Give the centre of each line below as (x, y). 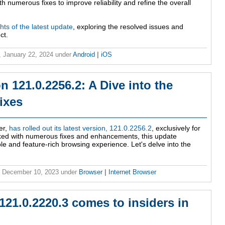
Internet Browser (132, 172)
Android (85, 55)
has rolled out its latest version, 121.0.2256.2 (80, 128)
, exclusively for (176, 128)
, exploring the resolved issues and (128, 27)
